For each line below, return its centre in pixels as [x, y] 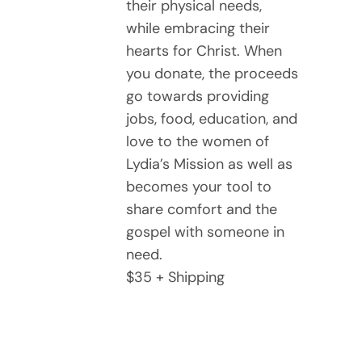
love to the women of [198, 141]
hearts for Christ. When [204, 51]
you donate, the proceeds [213, 73]
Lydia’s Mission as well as [210, 164]
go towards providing [198, 96]
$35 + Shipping [176, 277]
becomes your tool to [199, 186]
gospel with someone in [206, 232]
